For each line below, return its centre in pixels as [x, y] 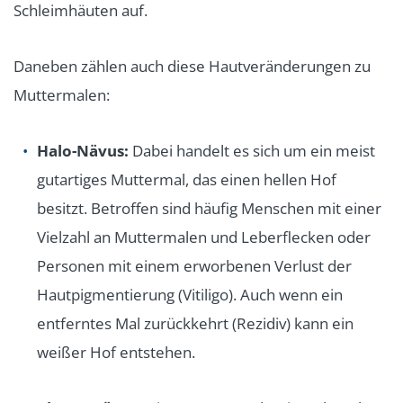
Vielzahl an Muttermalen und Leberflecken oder [204, 237]
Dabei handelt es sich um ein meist [252, 150]
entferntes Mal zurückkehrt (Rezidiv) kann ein [195, 323]
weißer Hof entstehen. [116, 352]
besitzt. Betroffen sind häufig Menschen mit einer [209, 208]
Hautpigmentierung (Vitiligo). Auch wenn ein [190, 294]
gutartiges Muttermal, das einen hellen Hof [187, 179]
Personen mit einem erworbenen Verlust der [194, 265]
